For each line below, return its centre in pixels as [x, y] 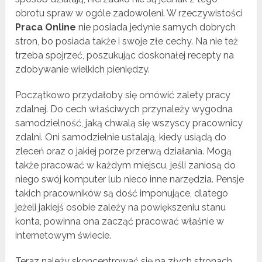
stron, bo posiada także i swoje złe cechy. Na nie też [127, 42]
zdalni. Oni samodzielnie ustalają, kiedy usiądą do [121, 137]
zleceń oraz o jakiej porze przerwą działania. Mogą [124, 151]
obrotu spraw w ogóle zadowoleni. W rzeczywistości [129, 13]
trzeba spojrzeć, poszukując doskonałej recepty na [125, 56]
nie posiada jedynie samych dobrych [156, 27]
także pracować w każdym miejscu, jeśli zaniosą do [126, 166]
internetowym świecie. [63, 236]
